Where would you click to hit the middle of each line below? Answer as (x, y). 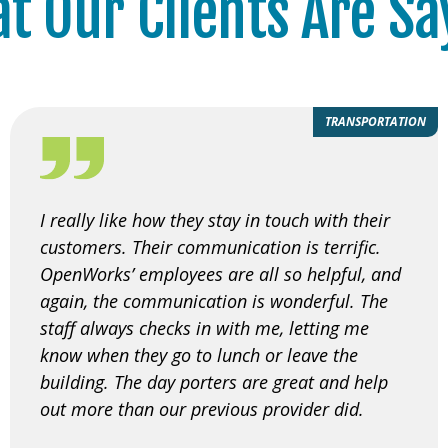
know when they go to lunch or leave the (199, 354)
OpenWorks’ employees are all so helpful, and (220, 273)
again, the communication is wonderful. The (214, 300)
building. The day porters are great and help (214, 381)
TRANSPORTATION (375, 121)
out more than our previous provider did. (202, 408)
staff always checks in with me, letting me (204, 327)
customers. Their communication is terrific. (210, 246)
